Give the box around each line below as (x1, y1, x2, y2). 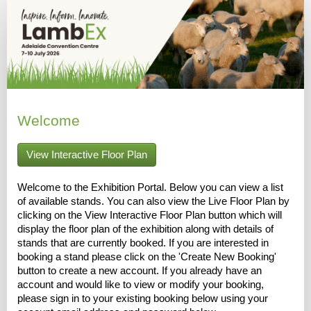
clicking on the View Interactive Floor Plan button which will (17, 210, 282, 221)
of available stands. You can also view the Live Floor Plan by (17, 196, 289, 208)
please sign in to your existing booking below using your (17, 293, 268, 305)
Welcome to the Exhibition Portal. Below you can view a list (17, 182, 283, 194)
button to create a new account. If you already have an (17, 265, 262, 277)
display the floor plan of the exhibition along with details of (17, 224, 274, 235)
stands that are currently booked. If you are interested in (17, 237, 269, 249)
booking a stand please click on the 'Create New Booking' (17, 251, 276, 263)
